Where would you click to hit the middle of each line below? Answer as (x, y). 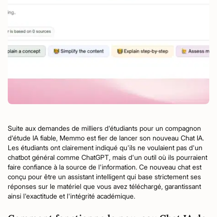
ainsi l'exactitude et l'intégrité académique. (71, 196)
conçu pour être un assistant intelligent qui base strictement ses (104, 177)
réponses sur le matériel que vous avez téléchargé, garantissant (104, 186)
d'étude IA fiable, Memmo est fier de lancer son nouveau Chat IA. (106, 138)
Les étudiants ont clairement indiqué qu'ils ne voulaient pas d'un (105, 147)
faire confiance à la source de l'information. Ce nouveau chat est (105, 167)
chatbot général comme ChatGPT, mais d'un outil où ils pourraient (108, 157)
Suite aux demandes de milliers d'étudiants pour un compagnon (104, 128)
